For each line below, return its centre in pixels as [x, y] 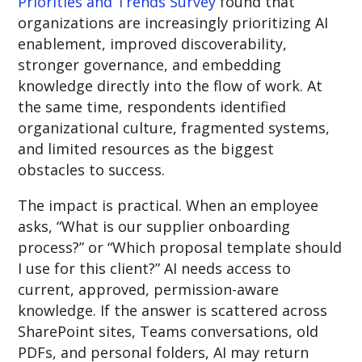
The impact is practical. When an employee [168, 205]
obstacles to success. [94, 169]
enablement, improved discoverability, [153, 43]
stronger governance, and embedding [150, 64]
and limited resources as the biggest [146, 148]
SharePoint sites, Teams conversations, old [168, 331]
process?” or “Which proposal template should [180, 247]
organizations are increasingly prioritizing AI [173, 22]
